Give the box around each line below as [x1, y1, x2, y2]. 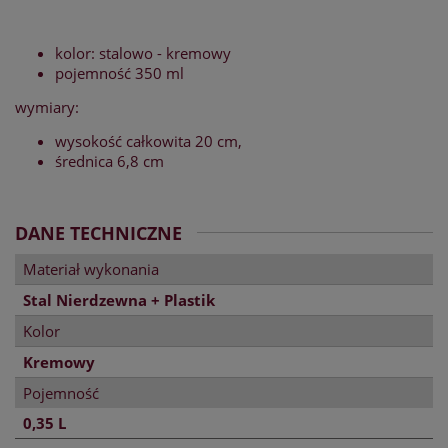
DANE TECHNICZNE [15, 221, 182, 246]
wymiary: [15, 97, 83, 118]
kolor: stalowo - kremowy [55, 43, 231, 64]
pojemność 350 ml [55, 63, 184, 84]
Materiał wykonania [23, 259, 159, 280]
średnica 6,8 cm [55, 151, 164, 172]
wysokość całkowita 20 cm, [55, 131, 242, 152]
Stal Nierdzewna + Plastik [23, 290, 215, 311]
